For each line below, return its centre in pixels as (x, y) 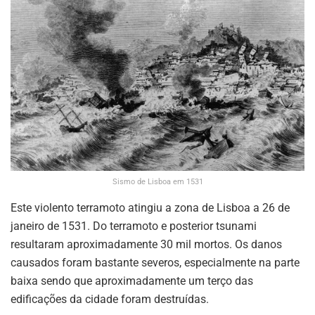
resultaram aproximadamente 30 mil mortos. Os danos (146, 244)
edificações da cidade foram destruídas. (110, 299)
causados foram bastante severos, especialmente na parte (155, 262)
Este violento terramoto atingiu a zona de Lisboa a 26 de (150, 207)
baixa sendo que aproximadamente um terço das (132, 281)
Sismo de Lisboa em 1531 (157, 181)
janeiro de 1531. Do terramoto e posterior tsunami (134, 226)
